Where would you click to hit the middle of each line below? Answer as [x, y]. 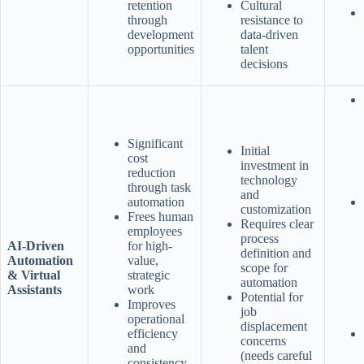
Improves [152, 304]
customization [276, 209]
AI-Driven [36, 245]
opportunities [161, 49]
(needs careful [276, 355]
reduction [152, 172]
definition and [276, 253]
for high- [150, 245]
